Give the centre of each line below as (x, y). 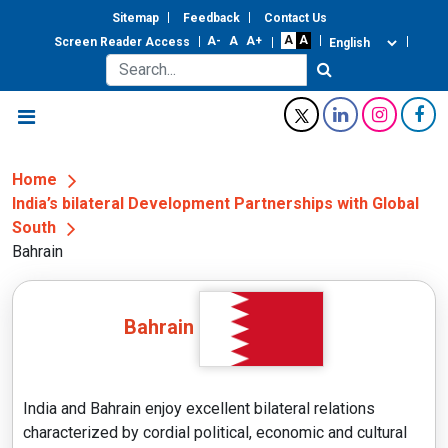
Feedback (211, 18)
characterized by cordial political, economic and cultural (215, 432)
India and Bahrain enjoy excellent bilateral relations (199, 408)
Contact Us (295, 18)
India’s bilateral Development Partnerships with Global (215, 203)
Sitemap (135, 18)
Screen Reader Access (121, 41)
